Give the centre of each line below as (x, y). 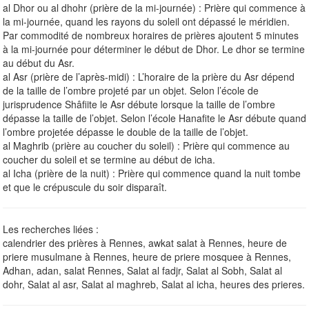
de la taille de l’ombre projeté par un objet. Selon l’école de (131, 90)
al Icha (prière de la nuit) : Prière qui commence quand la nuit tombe (152, 173)
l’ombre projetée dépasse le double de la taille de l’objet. (126, 131)
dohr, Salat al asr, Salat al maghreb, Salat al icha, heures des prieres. (154, 284)
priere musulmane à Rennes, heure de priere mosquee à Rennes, (147, 256)
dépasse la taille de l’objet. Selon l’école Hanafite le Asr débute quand (154, 118)
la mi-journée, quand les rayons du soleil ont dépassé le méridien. (146, 21)
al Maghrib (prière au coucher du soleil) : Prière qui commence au (146, 145)
